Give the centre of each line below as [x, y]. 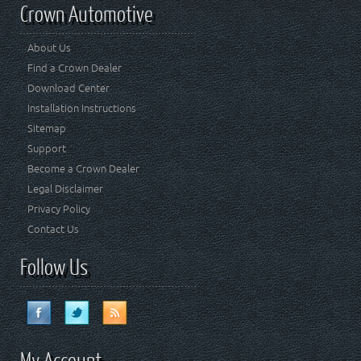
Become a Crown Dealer [84, 169]
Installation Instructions [82, 108]
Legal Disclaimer [66, 189]
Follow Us [54, 266]
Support [47, 149]
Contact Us [54, 229]
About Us [50, 48]
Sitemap [47, 129]
